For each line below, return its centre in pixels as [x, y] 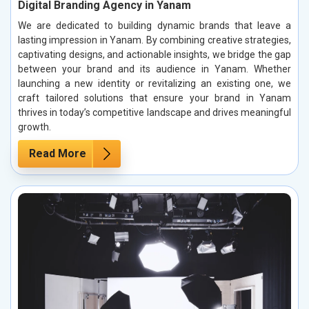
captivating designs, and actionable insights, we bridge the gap [154, 55]
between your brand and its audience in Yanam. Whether [154, 69]
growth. [34, 127]
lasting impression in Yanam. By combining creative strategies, [154, 40]
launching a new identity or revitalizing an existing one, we [154, 84]
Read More [58, 154]
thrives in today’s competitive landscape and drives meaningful [154, 113]
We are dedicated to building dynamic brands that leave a [154, 26]
